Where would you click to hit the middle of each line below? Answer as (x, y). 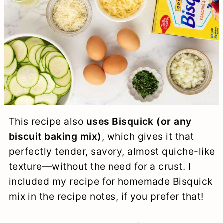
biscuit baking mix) (55, 136)
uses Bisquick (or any (139, 121)
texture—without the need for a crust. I (100, 166)
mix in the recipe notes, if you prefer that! (106, 196)
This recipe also (47, 121)
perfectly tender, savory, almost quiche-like (112, 151)
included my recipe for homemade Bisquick (111, 181)
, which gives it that (148, 136)
